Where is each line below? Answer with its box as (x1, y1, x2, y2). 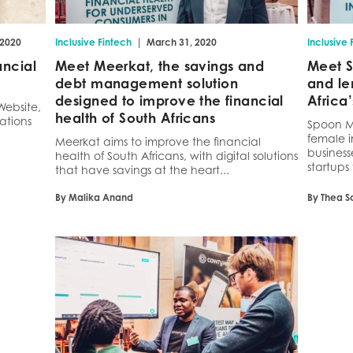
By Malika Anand (55, 191, 133, 204)
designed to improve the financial (55, 92, 284, 110)
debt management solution (55, 75, 239, 92)
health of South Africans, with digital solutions (55, 149, 298, 163)
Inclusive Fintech (55, 36, 132, 49)
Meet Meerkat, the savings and (55, 58, 265, 75)
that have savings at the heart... (55, 163, 229, 177)
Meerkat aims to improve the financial (55, 135, 261, 149)
